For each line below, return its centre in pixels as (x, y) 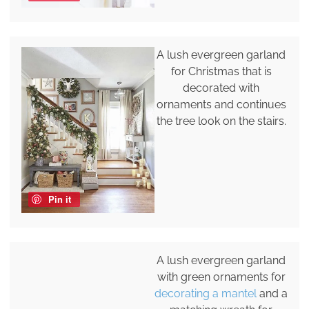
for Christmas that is (221, 71)
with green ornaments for (221, 277)
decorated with (221, 88)
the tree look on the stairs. (221, 121)
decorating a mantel (206, 294)
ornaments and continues (221, 104)
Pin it (59, 199)
